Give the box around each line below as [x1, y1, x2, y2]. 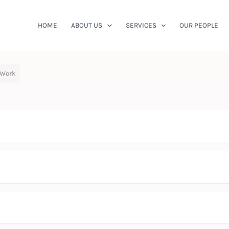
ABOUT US [71, 21, 103, 29]
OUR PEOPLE [179, 21, 219, 29]
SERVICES [125, 21, 156, 29]
